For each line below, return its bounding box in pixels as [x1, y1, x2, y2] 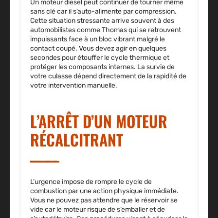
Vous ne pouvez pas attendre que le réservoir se [30, 196, 178, 205]
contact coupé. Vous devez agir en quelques [30, 44, 166, 53]
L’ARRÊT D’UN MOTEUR [30, 109, 167, 133]
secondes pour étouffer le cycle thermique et [30, 54, 169, 62]
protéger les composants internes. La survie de [30, 63, 175, 72]
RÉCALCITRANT [30, 128, 123, 151]
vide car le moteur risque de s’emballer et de [30, 205, 165, 214]
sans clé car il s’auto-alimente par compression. [30, 7, 177, 16]
